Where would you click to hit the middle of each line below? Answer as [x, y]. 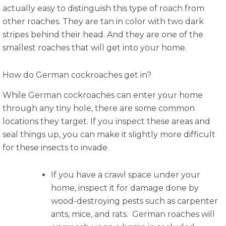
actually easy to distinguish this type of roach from [103, 8]
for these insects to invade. [56, 148]
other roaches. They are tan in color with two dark [103, 21]
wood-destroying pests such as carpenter [134, 201]
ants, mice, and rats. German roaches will [133, 214]
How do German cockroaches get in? [77, 75]
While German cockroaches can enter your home [103, 95]
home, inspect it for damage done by [125, 188]
